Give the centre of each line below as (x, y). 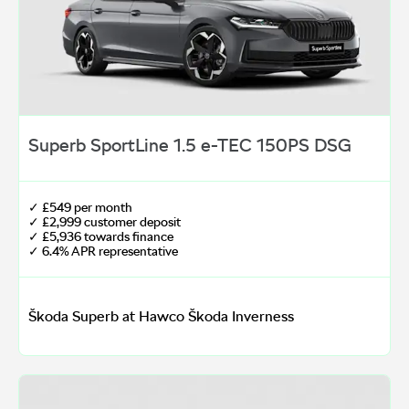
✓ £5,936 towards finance (101, 237)
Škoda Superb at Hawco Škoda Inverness (161, 317)
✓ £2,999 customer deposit (105, 222)
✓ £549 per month (80, 208)
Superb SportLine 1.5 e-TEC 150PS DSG (190, 146)
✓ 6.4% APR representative (103, 252)
